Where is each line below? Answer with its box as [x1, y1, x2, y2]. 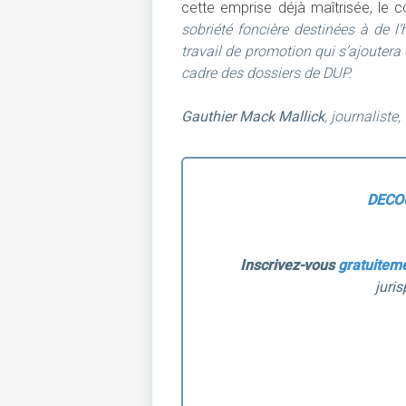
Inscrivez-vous [239, 256, 338, 274]
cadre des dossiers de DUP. [181, 63, 352, 82]
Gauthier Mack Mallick [181, 107, 324, 125]
